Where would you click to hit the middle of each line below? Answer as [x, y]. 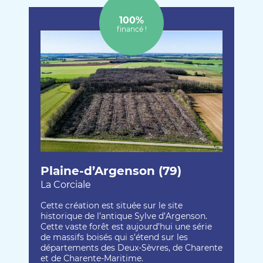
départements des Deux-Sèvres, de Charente [131, 247]
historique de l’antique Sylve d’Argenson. [124, 216]
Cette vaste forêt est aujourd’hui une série [126, 226]
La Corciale [66, 184]
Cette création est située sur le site [112, 205]
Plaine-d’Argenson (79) [111, 171]
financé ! [131, 29]
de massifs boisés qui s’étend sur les [114, 237]
